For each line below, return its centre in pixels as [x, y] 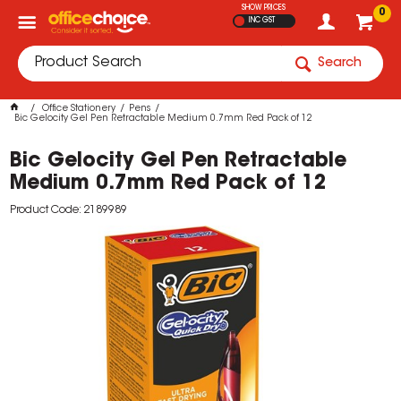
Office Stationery [79, 109]
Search [340, 64]
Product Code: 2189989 [69, 210]
